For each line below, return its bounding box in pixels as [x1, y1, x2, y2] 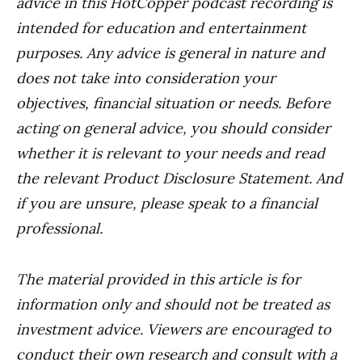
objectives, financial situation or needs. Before [16, 93, 330, 112]
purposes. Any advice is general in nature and [16, 43, 325, 62]
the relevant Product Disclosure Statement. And [16, 168, 343, 187]
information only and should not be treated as [16, 294, 330, 314]
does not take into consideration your [16, 68, 276, 87]
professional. [16, 218, 103, 238]
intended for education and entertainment [16, 18, 306, 37]
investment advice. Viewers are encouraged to [16, 319, 331, 339]
